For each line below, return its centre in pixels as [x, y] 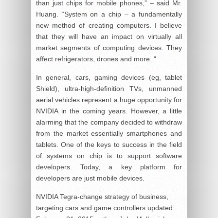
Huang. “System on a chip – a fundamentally [109, 14]
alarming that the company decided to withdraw [109, 122]
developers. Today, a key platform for [109, 167]
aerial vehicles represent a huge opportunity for [109, 100]
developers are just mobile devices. [90, 178]
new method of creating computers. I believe [109, 26]
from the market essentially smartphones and [109, 134]
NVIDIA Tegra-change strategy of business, [102, 197]
